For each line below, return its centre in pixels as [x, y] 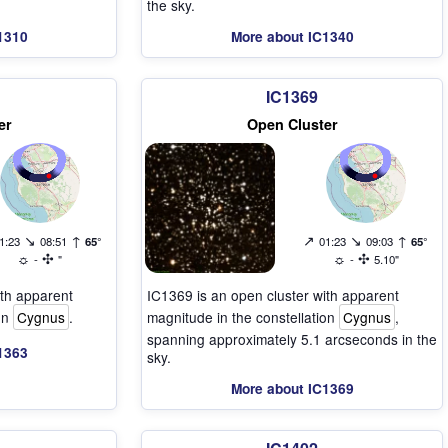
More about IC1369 [292, 388]
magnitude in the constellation [243, 316]
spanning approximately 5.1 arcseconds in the [292, 338]
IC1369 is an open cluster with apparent [273, 294]
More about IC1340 [292, 36]
